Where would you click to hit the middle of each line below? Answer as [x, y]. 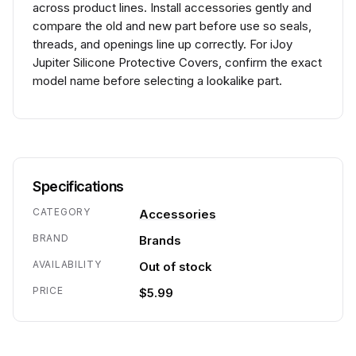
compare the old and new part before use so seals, [172, 26]
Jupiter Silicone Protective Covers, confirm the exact [177, 62]
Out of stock [176, 267]
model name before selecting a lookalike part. [157, 81]
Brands [160, 240]
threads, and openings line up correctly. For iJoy [163, 44]
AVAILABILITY [67, 264]
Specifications [78, 186]
